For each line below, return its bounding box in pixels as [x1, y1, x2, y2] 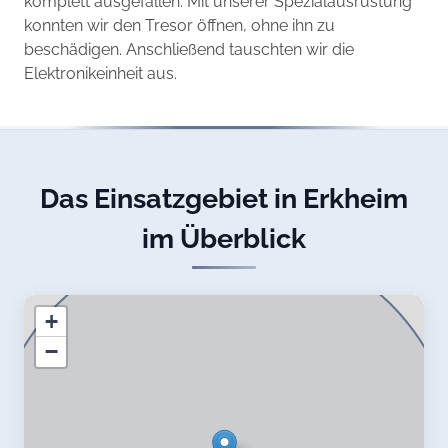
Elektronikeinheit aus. [24, 64, 177, 84]
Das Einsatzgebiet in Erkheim [40, 182, 408, 215]
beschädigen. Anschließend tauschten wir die [24, 40, 354, 60]
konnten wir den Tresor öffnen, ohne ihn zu [24, 16, 335, 36]
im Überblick [142, 222, 306, 255]
